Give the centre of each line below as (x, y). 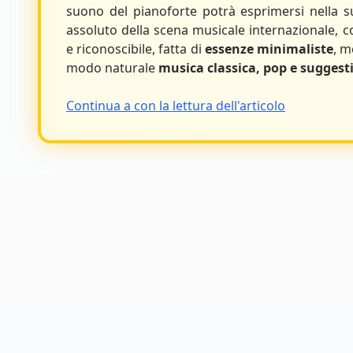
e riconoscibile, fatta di (136, 49)
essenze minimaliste (269, 49)
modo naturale (112, 68)
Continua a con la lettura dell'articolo (176, 106)
